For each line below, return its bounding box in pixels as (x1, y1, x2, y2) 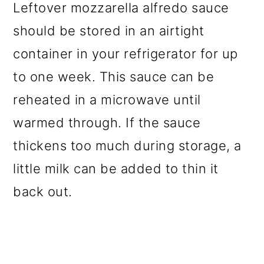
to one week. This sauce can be (13, 69, 214, 85)
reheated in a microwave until (13, 92, 201, 108)
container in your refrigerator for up (13, 46, 238, 62)
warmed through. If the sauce (13, 115, 201, 131)
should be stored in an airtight (13, 23, 204, 39)
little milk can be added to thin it (13, 161, 219, 177)
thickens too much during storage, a (13, 138, 242, 154)
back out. (13, 184, 72, 200)
